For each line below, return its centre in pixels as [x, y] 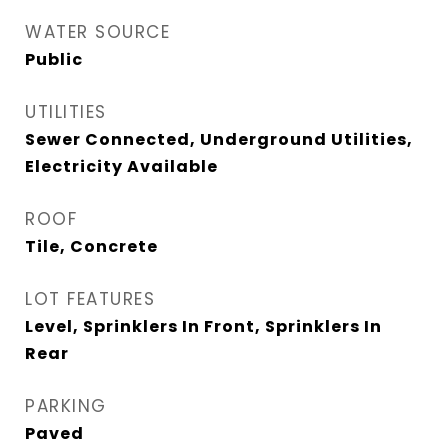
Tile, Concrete [91, 246]
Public [54, 59]
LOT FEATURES [90, 299]
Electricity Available [121, 166]
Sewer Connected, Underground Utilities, [219, 139]
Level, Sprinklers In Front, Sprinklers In [203, 326]
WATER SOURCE [97, 32]
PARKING [66, 406]
